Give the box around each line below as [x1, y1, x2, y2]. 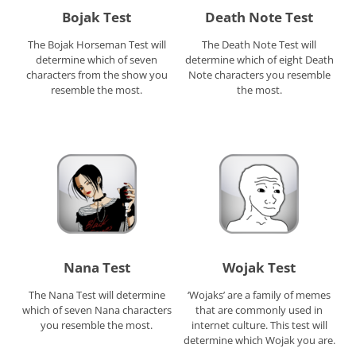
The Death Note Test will [202, 37, 317, 52]
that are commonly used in [195, 303, 323, 318]
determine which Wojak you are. [183, 333, 335, 348]
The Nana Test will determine [28, 288, 165, 303]
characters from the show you [25, 67, 168, 82]
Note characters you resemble [188, 67, 331, 82]
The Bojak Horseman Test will [27, 37, 166, 52]
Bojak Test [62, 7, 132, 26]
